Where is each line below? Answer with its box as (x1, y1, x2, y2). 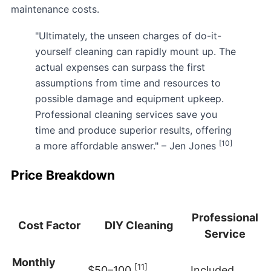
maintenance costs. (11, 2, 99, 15)
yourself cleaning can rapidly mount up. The (35, 45, 236, 57)
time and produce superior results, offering (35, 123, 232, 136)
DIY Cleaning (104, 219, 173, 232)
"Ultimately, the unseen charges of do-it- (35, 29, 221, 42)
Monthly (12, 256, 56, 269)
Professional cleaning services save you (35, 108, 217, 120)
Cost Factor (18, 219, 80, 232)
